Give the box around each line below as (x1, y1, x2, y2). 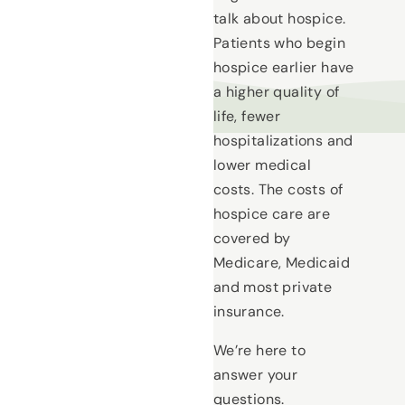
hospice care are (212, 204, 331, 224)
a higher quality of (212, 82, 340, 102)
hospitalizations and (212, 131, 353, 151)
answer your (212, 365, 298, 385)
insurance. (212, 302, 285, 322)
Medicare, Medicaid (212, 253, 350, 273)
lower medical (212, 155, 311, 175)
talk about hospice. (212, 9, 346, 29)
